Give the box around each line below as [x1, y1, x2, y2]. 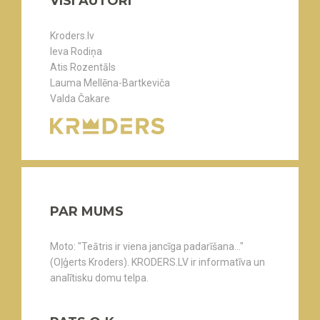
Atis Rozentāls [50, 61, 116, 73]
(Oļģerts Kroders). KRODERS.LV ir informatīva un [50, 256, 265, 268]
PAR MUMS [50, 204, 124, 219]
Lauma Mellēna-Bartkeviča [50, 77, 170, 89]
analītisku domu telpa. [50, 272, 149, 284]
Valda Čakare [50, 93, 110, 104]
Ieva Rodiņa [50, 46, 102, 57]
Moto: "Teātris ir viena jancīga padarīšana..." [50, 241, 244, 252]
